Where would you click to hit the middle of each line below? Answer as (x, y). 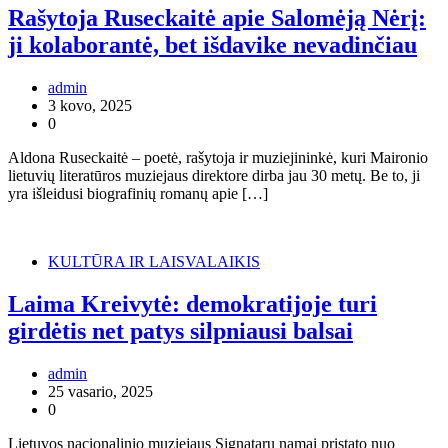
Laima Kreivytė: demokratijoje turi (192, 304)
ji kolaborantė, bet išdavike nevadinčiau (212, 45)
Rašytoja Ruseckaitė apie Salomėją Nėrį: (217, 18)
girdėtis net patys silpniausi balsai (180, 331)
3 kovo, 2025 (90, 106)
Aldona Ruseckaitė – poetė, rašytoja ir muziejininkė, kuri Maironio (218, 158)
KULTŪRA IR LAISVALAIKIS (154, 262)
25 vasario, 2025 (100, 392)
